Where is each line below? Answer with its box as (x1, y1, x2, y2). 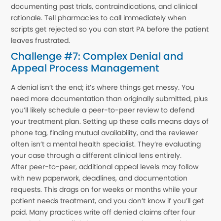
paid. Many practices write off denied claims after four (11, 207, 196, 217)
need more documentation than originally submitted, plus (11, 93, 208, 104)
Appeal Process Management (11, 61, 159, 75)
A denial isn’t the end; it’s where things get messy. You (11, 82, 195, 92)
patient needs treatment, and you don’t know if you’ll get (11, 195, 204, 206)
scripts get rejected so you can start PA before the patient (11, 24, 209, 34)
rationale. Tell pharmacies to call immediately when (11, 12, 187, 23)
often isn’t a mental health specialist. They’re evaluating (11, 139, 201, 149)
